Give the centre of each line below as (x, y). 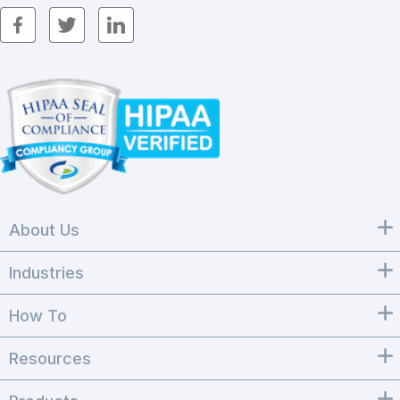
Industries (46, 273)
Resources (50, 359)
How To (38, 316)
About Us (44, 230)
